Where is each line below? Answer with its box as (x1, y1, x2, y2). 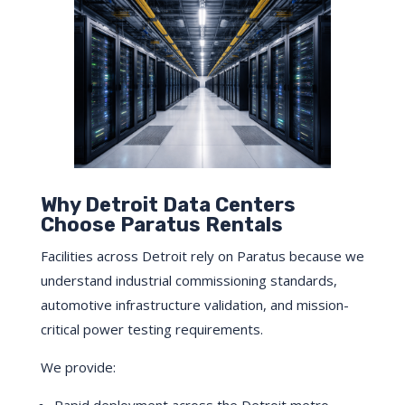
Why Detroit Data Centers (40, 193, 296, 218)
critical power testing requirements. (40, 320, 263, 339)
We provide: (40, 358, 116, 377)
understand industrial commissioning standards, (40, 271, 337, 290)
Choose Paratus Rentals (40, 212, 283, 238)
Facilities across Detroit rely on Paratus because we (40, 247, 364, 266)
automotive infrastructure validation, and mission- (40, 296, 349, 315)
